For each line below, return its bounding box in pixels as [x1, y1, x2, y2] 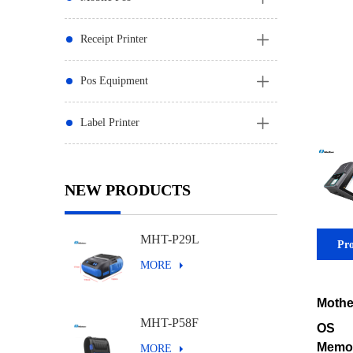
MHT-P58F [140, 316, 199, 329]
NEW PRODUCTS [65, 181, 191, 199]
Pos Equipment [80, 75, 148, 87]
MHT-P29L [140, 232, 199, 246]
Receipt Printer [80, 33, 147, 45]
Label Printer [80, 117, 139, 128]
